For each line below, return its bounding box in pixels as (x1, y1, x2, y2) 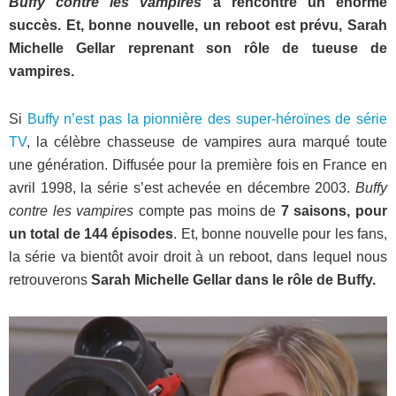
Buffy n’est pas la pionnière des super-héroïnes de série (27, 111, 388, 126)
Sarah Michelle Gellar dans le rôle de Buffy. (91, 272, 376, 287)
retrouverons (9, 272, 91, 287)
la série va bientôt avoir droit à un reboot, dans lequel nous (9, 249, 387, 264)
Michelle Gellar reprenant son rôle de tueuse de (9, 41, 387, 56)
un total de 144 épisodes (9, 226, 174, 241)
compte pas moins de (133, 203, 277, 218)
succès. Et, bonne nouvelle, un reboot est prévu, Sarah (9, 18, 387, 33)
